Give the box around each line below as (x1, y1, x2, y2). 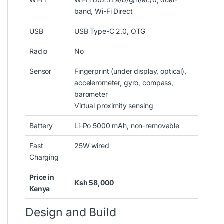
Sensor (29, 66, 52, 75)
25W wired (74, 141, 109, 150)
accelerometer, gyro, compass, (74, 78, 173, 87)
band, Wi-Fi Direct (74, 6, 133, 15)
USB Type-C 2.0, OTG (74, 26, 146, 35)
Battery (29, 121, 53, 130)
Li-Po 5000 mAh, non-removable (74, 121, 179, 130)
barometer (74, 89, 108, 98)
